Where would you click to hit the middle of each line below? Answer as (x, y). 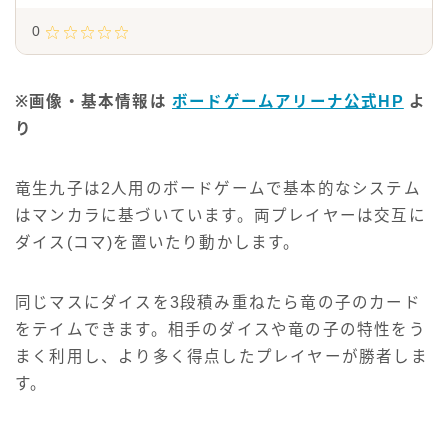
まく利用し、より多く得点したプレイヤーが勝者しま (221, 356)
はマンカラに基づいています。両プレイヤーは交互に (220, 215)
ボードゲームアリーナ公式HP (288, 101)
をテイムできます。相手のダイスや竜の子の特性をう (220, 329)
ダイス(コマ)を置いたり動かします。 (158, 242)
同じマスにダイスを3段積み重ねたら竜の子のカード (218, 302)
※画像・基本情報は (93, 101)
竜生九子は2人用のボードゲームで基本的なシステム (218, 188)
